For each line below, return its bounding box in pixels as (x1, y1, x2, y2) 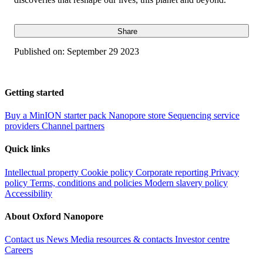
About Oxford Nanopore (5, 211, 103, 221)
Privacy (211, 167, 239, 177)
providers (5, 121, 42, 131)
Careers (5, 245, 33, 255)
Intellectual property (5, 167, 81, 177)
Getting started (5, 87, 64, 97)
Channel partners (42, 121, 104, 131)
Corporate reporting (136, 167, 211, 177)
